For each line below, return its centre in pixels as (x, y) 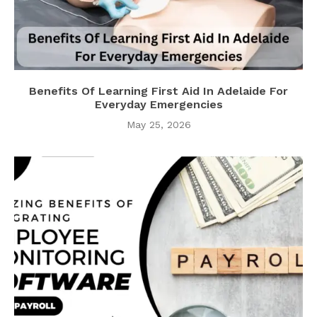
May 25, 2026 (158, 124)
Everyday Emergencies (158, 104)
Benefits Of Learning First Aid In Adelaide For (158, 91)
